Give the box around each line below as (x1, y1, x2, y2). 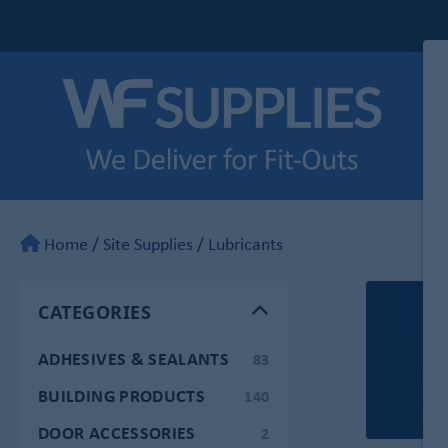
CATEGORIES (38, 299, 152, 324)
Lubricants (208, 231, 283, 256)
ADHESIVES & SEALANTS (38, 345, 230, 371)
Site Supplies (103, 231, 193, 256)
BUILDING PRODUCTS (38, 382, 206, 408)
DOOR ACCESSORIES (38, 419, 196, 445)
